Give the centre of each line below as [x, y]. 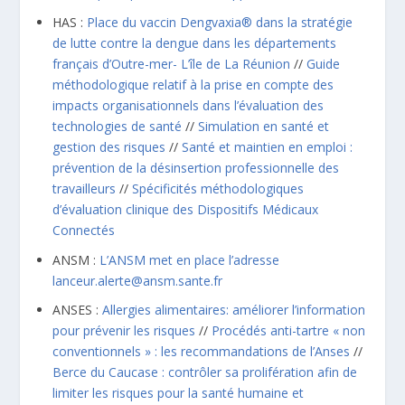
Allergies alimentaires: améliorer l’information [234, 310]
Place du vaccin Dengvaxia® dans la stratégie [220, 22]
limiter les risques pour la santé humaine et [179, 393]
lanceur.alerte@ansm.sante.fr [138, 280]
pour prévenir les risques [124, 331]
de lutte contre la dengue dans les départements [195, 42]
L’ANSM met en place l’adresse [190, 259]
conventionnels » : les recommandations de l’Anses [202, 352]
